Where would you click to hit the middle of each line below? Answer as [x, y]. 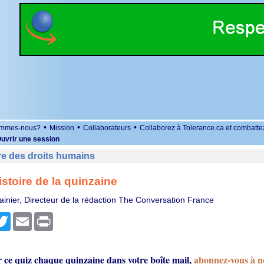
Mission [62, 128]
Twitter [23, 217]
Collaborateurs [107, 128]
